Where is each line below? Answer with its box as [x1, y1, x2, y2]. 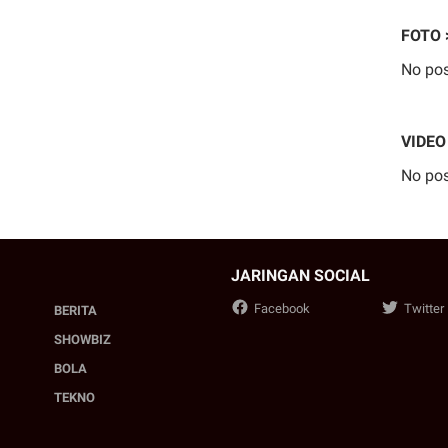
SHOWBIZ [53, 332, 111, 348]
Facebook [254, 300, 310, 316]
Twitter [404, 300, 445, 316]
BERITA [53, 303, 97, 319]
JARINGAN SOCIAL [231, 265, 370, 285]
